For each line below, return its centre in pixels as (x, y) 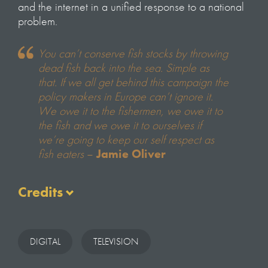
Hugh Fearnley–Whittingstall (82, 233)
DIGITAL (45, 242)
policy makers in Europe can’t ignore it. (126, 97)
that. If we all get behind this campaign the (133, 82)
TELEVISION (116, 242)
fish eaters (61, 154)
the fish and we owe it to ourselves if (120, 125)
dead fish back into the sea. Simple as (124, 68)
